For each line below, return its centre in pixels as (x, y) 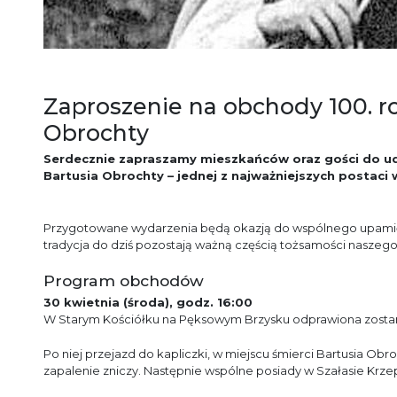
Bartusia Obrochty (104, 175)
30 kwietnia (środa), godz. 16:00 (148, 302)
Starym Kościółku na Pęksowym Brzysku (174, 319)
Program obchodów (124, 280)
